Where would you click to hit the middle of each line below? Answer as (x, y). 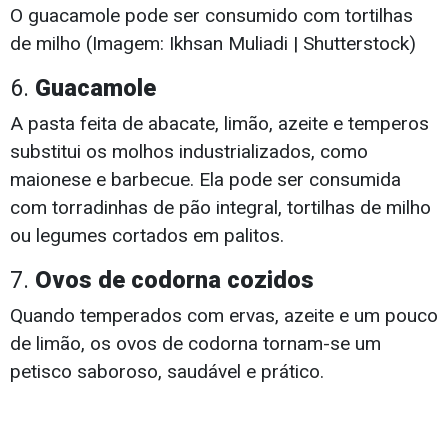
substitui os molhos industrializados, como (189, 152)
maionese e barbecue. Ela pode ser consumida (205, 180)
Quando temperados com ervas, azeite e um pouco (224, 316)
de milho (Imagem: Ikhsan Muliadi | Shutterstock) (213, 44)
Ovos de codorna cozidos (174, 280)
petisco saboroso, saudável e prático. (167, 372)
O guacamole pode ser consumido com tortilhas (211, 16)
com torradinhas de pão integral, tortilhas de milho (220, 208)
